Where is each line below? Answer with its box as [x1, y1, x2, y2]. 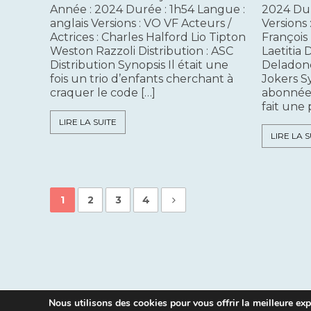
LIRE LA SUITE [59, 117, 117, 128]
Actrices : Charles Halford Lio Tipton [50, 31, 246, 44]
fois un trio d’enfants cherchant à [50, 72, 233, 86]
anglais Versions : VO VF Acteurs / [50, 17, 231, 31]
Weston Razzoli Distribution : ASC [50, 44, 233, 58]
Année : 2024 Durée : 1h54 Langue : [50, 3, 245, 17]
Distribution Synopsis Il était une [50, 58, 228, 72]
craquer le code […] [50, 86, 155, 100]
